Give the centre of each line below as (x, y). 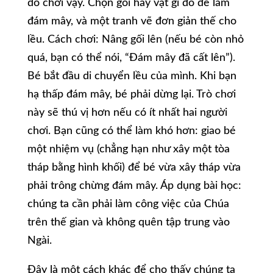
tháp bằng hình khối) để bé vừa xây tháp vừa (134, 168)
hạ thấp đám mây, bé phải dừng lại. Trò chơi (131, 95)
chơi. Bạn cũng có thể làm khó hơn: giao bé (131, 131)
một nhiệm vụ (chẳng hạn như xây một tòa (128, 150)
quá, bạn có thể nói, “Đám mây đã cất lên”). (131, 58)
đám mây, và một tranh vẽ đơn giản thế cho (132, 22)
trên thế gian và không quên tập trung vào (128, 223)
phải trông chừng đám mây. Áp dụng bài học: (134, 186)
